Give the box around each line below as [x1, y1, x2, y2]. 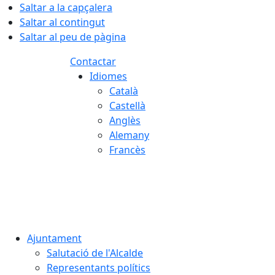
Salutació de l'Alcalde [47, 246, 143, 260]
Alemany [109, 128, 149, 142]
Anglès [109, 114, 141, 127]
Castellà [109, 99, 145, 112]
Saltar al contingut [20, 15, 105, 29]
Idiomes [90, 69, 127, 83]
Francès [109, 143, 145, 157]
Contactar [70, 55, 116, 68]
